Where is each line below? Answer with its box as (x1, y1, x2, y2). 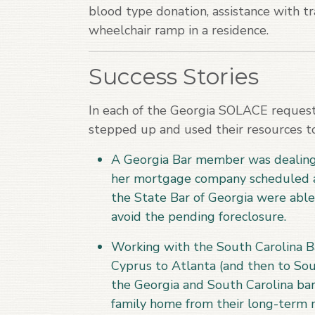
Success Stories (89, 63, 259, 90)
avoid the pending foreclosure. (111, 208, 293, 225)
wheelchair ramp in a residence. (89, 22, 269, 39)
